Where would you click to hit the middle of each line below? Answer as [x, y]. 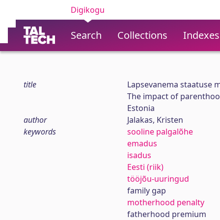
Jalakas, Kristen [155, 120]
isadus [139, 155]
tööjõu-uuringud [158, 179]
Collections [142, 35]
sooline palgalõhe [160, 132]
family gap [146, 191]
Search [86, 35]
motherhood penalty [165, 202]
